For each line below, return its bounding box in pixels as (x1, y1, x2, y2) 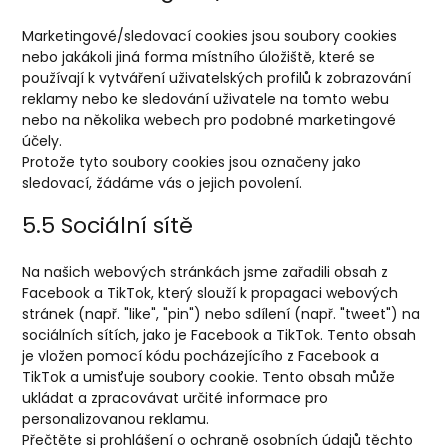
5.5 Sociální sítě (22, 210, 194, 241)
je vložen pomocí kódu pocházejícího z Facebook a (22, 346, 380, 366)
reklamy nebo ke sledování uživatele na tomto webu (22, 89, 390, 109)
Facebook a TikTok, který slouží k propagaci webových (22, 283, 399, 303)
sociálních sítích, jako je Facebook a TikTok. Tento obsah (22, 325, 417, 345)
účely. (22, 131, 63, 151)
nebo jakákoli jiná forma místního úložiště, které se (22, 47, 376, 67)
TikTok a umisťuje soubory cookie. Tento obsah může (22, 367, 396, 387)
